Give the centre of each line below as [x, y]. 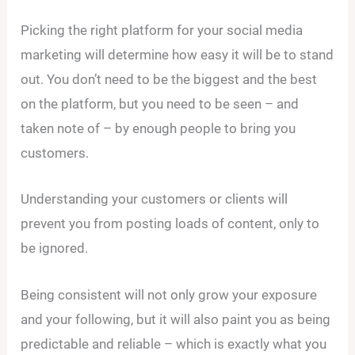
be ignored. [55, 248]
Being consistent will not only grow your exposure [169, 294]
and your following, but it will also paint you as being [176, 319]
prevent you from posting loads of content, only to [170, 224]
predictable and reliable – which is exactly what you [174, 344]
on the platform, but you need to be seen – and [160, 104]
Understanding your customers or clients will [155, 199]
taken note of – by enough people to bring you [158, 129]
